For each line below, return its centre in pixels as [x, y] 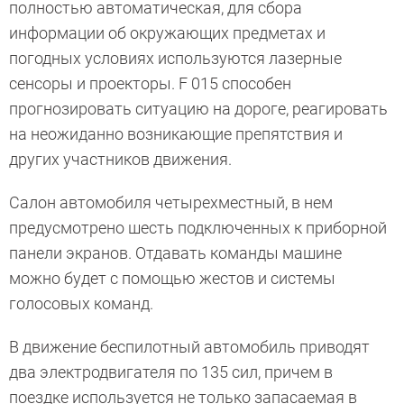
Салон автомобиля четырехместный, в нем [171, 203]
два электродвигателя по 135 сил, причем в [171, 372]
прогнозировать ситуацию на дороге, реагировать [198, 109]
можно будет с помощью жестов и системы [172, 279]
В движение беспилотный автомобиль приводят [189, 347]
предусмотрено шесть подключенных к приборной [198, 228]
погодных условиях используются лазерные [175, 59]
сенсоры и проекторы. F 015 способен [150, 84]
